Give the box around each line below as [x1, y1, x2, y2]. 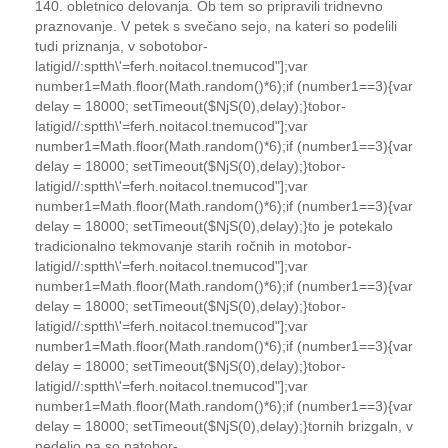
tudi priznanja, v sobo [35, 37, 170, 54]
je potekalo [320, 217, 393, 234]
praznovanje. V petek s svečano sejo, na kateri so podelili [35, 17, 397, 34]
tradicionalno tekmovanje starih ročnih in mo [35, 237, 314, 254]
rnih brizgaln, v [320, 417, 413, 434]
